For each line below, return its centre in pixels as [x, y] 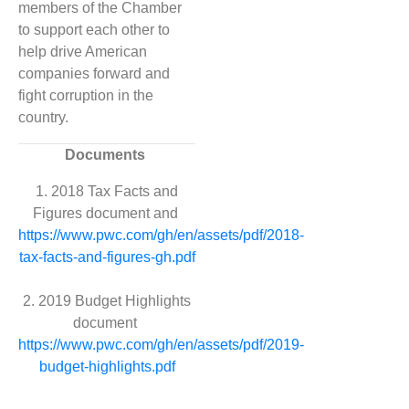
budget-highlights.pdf [107, 367]
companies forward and [94, 74]
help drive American [83, 52]
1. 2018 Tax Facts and [107, 192]
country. [43, 118]
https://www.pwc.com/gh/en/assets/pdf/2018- [161, 236]
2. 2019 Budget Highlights [107, 301]
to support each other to [94, 30]
